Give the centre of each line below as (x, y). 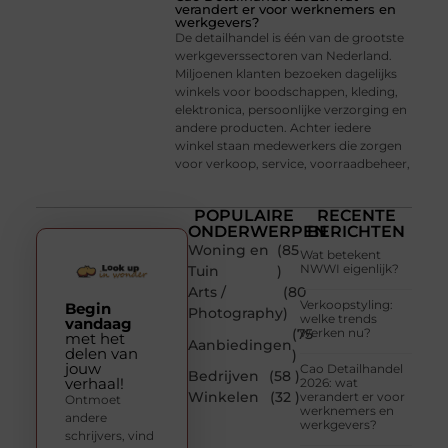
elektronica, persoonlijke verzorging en (291, 109)
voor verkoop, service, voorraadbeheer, (293, 163)
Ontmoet (92, 400)
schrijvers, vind (109, 436)
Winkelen (224, 397)
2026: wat (329, 383)
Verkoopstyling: (347, 305)
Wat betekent (341, 255)
